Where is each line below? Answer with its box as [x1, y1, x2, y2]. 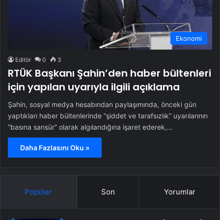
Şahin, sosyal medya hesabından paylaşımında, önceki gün [8, 100, 196, 109]
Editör [15, 56, 31, 63]
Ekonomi [176, 34, 202, 42]
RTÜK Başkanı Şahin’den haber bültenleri [8, 66, 211, 80]
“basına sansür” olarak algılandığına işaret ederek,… [8, 123, 173, 131]
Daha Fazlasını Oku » [20, 143, 89, 152]
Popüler [25, 187, 53, 196]
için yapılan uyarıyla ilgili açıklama [8, 80, 180, 94]
